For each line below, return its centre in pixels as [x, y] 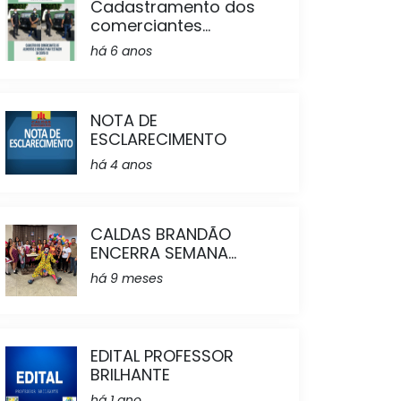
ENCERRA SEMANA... [163, 253]
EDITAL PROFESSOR [162, 356]
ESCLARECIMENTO [158, 139]
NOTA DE [124, 120]
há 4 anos [121, 165]
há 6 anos [121, 51]
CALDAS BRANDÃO [161, 234]
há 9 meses [127, 278]
